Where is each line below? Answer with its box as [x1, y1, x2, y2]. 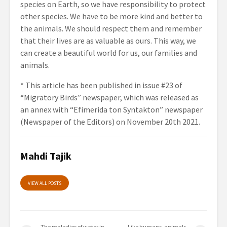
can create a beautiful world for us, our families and [20, 48, 197, 58]
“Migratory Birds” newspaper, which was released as [20, 92, 199, 102]
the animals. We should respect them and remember [20, 23, 202, 33]
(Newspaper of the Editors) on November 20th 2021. [20, 117, 200, 127]
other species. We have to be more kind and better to [20, 11, 203, 21]
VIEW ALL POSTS [28, 180, 61, 186]
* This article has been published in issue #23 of [20, 80, 182, 90]
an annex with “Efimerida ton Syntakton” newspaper [20, 104, 203, 115]
